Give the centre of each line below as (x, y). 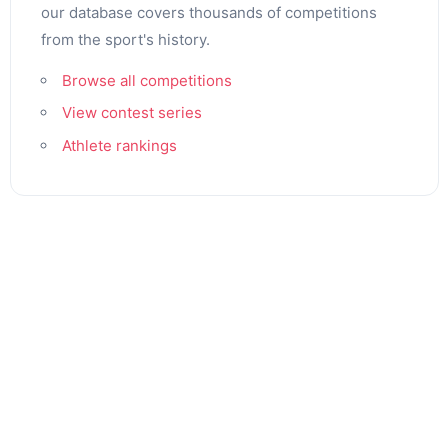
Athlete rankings (119, 145)
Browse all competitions (146, 80)
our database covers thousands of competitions (208, 12)
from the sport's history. (125, 39)
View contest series (131, 113)
